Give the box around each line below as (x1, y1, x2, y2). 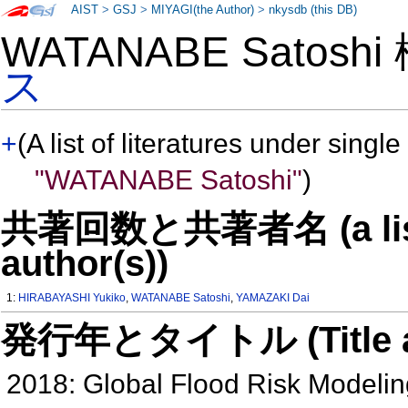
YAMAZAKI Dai (236, 291, 311, 305)
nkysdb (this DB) (269, 4, 358, 16)
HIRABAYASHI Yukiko (18, 291, 127, 305)
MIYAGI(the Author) (151, 4, 255, 16)
